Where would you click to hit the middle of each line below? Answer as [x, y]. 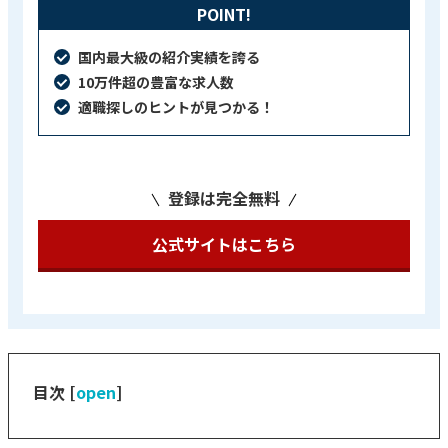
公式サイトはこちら [224, 243]
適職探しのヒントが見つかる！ [176, 106]
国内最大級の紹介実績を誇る [169, 56]
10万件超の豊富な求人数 [156, 81]
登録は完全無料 [224, 197]
